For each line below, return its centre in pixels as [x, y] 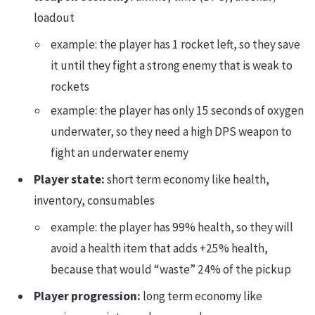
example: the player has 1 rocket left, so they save [175, 44]
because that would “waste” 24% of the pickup [171, 269]
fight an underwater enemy [120, 153]
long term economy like [201, 296]
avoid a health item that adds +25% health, [159, 248]
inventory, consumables [94, 200]
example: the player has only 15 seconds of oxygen [177, 110]
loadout [54, 18]
